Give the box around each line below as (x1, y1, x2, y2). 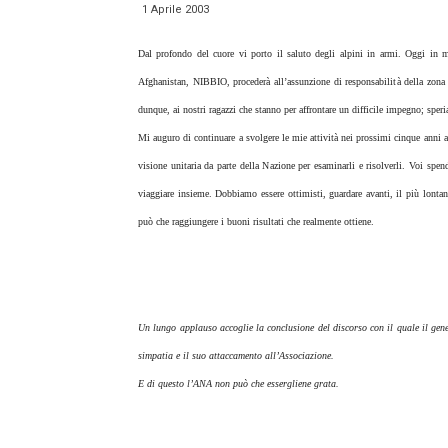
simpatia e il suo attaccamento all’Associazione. (138, 350, 334, 361)
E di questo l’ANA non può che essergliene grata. (138, 378, 339, 389)
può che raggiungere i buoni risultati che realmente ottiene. (138, 216, 374, 227)
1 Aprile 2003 (142, 3, 209, 16)
